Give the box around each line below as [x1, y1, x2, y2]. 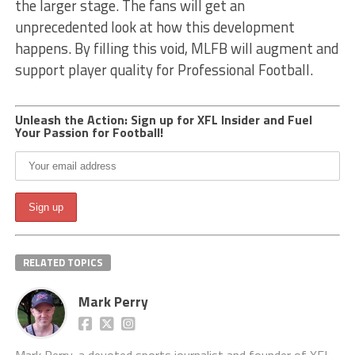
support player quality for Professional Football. [14, 58, 313, 81]
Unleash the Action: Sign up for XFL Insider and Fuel [14, 109, 312, 129]
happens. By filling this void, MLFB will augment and [14, 36, 338, 59]
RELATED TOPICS [22, 254, 103, 270]
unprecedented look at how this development [14, 15, 295, 38]
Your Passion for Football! [14, 122, 163, 142]
